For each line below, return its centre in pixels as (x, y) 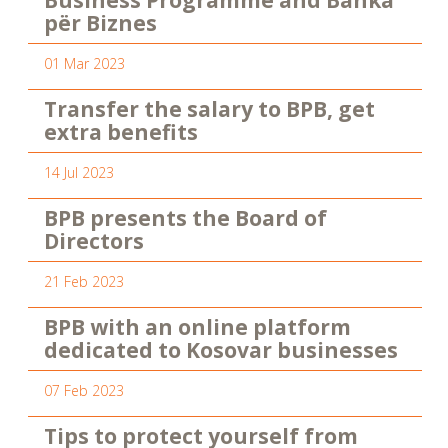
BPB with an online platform (198, 327)
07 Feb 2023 (84, 391)
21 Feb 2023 (84, 282)
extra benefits (121, 132)
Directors (94, 241)
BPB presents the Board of (186, 218)
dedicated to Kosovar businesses (221, 350)
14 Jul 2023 (79, 173)
